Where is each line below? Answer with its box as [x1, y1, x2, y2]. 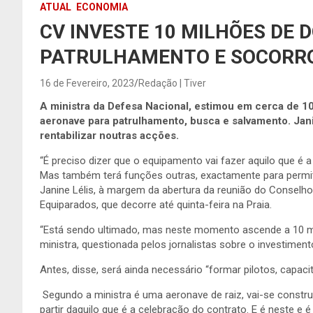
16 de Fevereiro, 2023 [40, 77, 134, 89]
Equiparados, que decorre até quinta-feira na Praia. [40, 198, 272, 211]
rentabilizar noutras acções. [40, 129, 179, 142]
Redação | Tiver [138, 77, 206, 89]
